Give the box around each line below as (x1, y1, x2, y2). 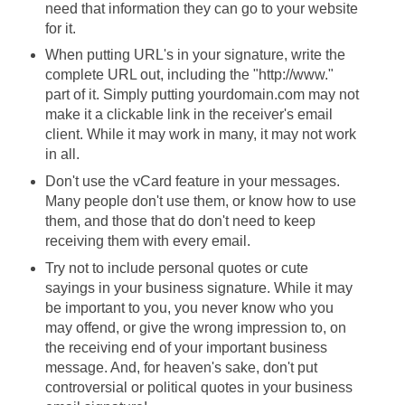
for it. (44, 20, 76, 36)
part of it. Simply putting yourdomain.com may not (44, 87, 359, 103)
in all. (44, 146, 80, 163)
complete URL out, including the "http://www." (44, 67, 334, 83)
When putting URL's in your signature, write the (44, 47, 345, 63)
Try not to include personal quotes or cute (44, 260, 308, 277)
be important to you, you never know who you (44, 300, 334, 316)
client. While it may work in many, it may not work (44, 127, 356, 143)
